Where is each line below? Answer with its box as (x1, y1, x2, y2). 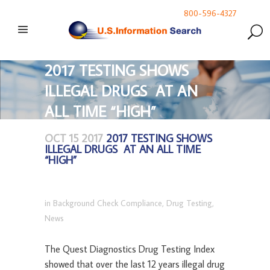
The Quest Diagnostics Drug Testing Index (45, 243, 215, 256)
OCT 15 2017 (45, 131, 103, 146)
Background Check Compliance (53, 198, 162, 209)
